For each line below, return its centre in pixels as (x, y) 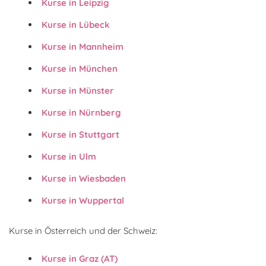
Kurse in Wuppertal (83, 200)
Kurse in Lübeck (76, 24)
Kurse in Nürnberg (81, 112)
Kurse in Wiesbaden (84, 178)
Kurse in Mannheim (83, 46)
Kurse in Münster (78, 90)
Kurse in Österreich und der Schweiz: (83, 230)
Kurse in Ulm (69, 156)
